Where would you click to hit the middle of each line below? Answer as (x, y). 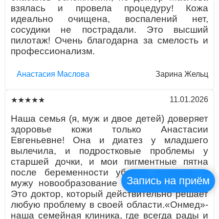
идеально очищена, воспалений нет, (109, 19)
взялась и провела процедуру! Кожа (109, 8)
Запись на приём (168, 181)
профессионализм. (53, 51)
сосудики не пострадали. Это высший (109, 29)
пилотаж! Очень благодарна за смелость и (109, 40)
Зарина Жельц (182, 74)
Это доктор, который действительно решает (109, 194)
